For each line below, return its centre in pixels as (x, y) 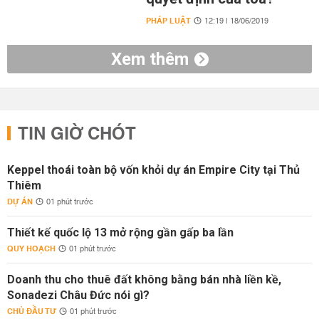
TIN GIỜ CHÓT (77, 135)
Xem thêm (150, 59)
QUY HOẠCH (31, 249)
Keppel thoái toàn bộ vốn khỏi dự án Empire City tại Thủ (153, 170)
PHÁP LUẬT (168, 21)
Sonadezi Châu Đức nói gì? (78, 295)
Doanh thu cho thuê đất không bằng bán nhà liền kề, (144, 279)
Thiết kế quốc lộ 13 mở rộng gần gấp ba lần (120, 232)
